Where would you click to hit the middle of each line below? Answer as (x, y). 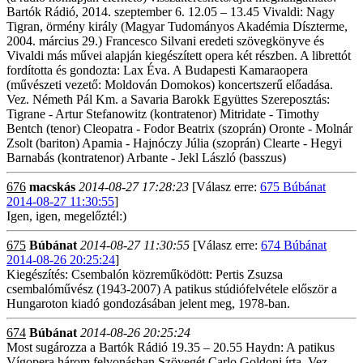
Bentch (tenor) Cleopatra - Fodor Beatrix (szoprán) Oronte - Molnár (179, 128)
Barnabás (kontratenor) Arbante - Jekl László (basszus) (146, 158)
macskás (52, 187)
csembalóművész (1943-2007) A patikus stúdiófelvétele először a (172, 289)
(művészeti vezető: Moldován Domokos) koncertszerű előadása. (170, 85)
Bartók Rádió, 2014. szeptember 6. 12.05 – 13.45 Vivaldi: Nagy (171, 12)
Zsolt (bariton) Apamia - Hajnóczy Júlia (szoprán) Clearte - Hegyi (174, 143)
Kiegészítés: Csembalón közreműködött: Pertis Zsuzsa (145, 274)
